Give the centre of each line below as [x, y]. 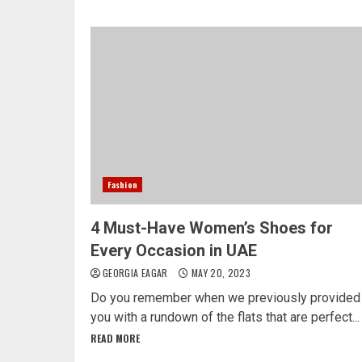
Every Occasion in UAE [174, 250]
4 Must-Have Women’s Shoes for [212, 227]
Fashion [122, 184]
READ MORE [115, 338]
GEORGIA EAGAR [137, 272]
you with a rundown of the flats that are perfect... [225, 317]
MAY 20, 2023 [220, 272]
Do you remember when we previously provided [225, 297]
